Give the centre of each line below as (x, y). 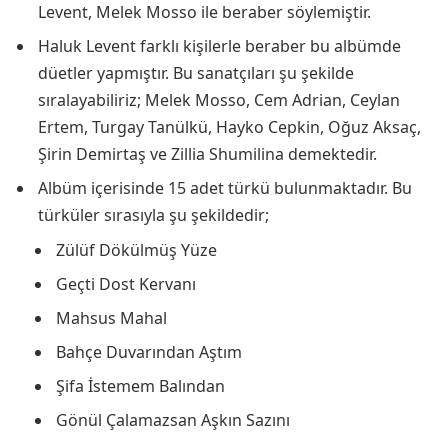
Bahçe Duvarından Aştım (149, 352)
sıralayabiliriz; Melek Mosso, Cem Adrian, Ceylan (219, 100)
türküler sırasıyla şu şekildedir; (153, 215)
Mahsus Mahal (111, 318)
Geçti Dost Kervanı (126, 284)
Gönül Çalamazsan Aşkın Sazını (173, 420)
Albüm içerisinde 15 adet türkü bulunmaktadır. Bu (225, 188)
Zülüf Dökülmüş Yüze (136, 250)
